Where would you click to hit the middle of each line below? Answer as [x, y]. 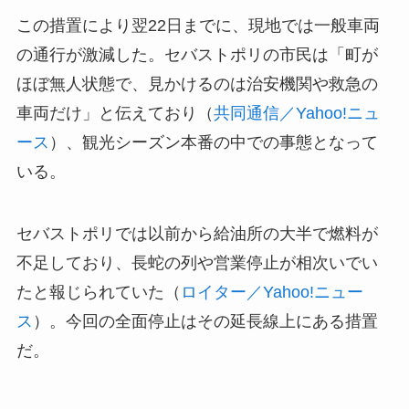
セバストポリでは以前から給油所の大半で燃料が [197, 234]
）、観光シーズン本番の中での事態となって [213, 143]
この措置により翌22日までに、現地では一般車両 [198, 26]
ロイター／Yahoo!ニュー [272, 293]
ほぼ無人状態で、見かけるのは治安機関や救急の [197, 84]
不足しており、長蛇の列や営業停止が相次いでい [197, 263]
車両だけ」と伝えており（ [115, 114]
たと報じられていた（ [98, 293]
